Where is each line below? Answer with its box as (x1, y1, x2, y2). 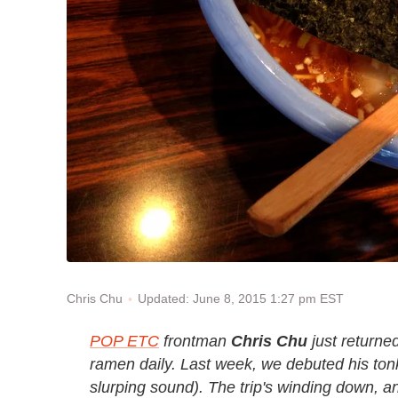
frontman (159, 331, 231, 350)
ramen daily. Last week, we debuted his (90, 354, 369, 373)
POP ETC (90, 331, 159, 350)
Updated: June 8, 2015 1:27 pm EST (138, 291, 344, 306)
